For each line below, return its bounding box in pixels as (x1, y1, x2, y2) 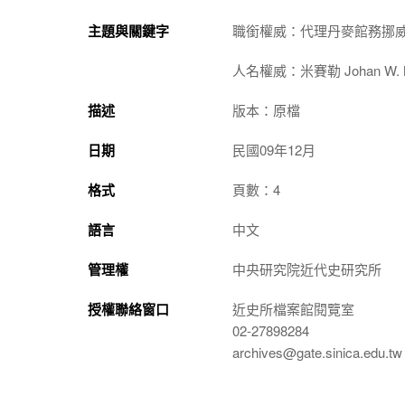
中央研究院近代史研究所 (232, 259, 381, 278)
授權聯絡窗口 (88, 299, 169, 319)
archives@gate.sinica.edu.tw (232, 343, 402, 362)
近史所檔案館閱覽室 (232, 299, 354, 318)
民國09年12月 (232, 140, 316, 159)
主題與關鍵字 (88, 21, 169, 41)
